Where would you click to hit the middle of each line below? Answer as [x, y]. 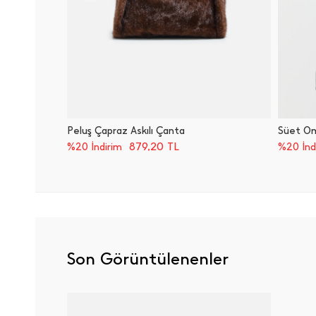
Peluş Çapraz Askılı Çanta [126, 130]
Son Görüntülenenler [148, 258]
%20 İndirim [95, 147]
